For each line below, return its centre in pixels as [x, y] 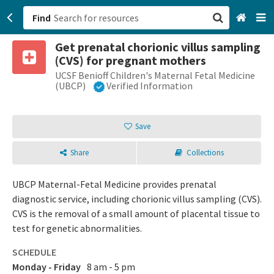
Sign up [159, 116]
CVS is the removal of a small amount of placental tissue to [136, 214]
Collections [205, 153]
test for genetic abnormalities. [77, 228]
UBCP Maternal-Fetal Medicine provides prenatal [114, 184]
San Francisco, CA [180, 55]
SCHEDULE [34, 252]
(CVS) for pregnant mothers [131, 60]
